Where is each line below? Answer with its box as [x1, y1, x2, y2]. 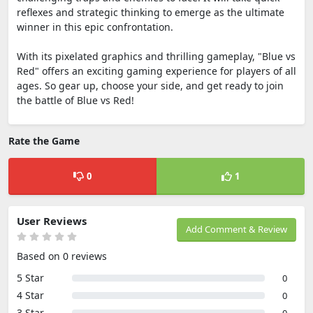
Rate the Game [8, 134, 80, 147]
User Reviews [17, 214, 87, 228]
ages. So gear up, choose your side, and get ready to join [17, 79, 284, 92]
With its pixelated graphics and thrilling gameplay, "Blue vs [17, 50, 296, 63]
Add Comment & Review [186, 223, 287, 235]
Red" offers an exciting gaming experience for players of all [17, 64, 296, 78]
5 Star [17, 271, 44, 284]
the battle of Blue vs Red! [17, 94, 134, 107]
